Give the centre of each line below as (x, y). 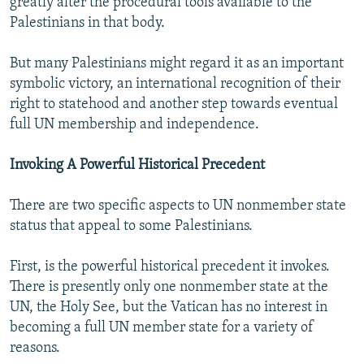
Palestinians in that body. (87, 24)
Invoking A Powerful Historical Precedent (137, 166)
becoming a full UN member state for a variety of (162, 328)
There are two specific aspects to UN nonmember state (178, 206)
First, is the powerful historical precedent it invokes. (170, 267)
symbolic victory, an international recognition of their (175, 84)
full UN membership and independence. (134, 125)
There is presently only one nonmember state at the (169, 288)
